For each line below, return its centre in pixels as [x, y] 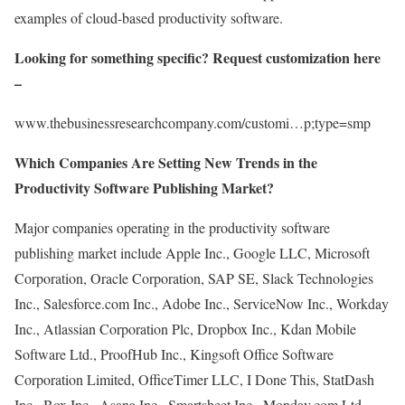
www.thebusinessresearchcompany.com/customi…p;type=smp [193, 122]
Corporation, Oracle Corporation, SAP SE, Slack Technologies [194, 278]
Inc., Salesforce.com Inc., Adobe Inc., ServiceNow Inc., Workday [202, 303]
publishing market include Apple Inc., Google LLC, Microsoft [192, 253]
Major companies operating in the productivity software [172, 227]
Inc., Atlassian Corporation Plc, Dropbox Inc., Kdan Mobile [185, 329]
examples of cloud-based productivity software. [149, 18]
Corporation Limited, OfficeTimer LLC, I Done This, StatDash [194, 379]
